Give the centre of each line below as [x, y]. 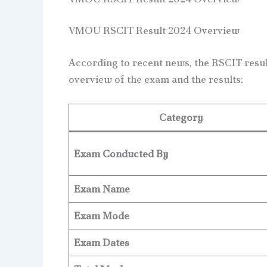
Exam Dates [102, 243]
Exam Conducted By [121, 154]
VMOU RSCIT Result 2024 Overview [154, 31]
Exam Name [102, 189]
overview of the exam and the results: [156, 79]
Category [181, 118]
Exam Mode [102, 216]
